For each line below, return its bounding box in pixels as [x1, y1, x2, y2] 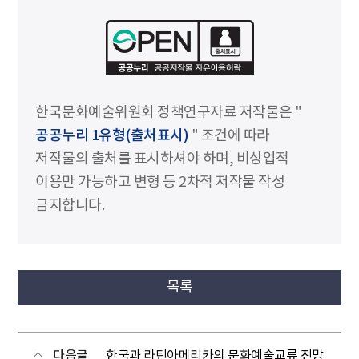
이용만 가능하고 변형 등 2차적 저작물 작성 [35, 174, 284, 192]
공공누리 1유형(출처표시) [35, 127, 188, 145]
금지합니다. [35, 197, 104, 215]
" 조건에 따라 [188, 127, 270, 145]
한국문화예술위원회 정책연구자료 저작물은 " [35, 104, 302, 122]
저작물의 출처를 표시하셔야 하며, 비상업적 [35, 151, 289, 168]
